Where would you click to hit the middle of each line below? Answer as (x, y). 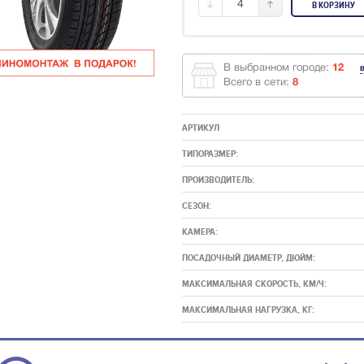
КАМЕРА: (200, 232)
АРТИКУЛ (201, 128)
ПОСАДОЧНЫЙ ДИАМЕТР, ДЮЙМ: (249, 258)
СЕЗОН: (197, 206)
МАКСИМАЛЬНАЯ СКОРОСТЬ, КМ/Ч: (255, 284)
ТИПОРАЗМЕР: (210, 154)
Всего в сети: (258, 83)
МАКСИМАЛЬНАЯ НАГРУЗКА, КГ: (249, 310)
